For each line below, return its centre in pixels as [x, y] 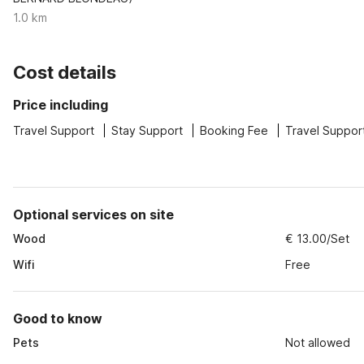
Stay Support [147, 130]
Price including [61, 105]
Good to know [58, 318]
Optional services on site [93, 214]
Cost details [65, 72]
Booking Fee [234, 130]
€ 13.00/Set [318, 238]
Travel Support [54, 130]
